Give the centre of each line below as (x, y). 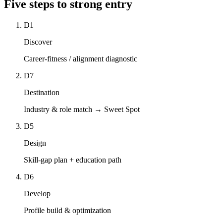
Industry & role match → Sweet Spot (82, 110)
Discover (38, 42)
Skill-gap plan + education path (73, 160)
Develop (37, 194)
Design (35, 143)
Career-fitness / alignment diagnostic (81, 59)
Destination (42, 93)
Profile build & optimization (67, 211)
